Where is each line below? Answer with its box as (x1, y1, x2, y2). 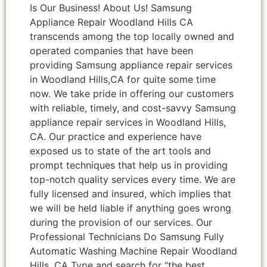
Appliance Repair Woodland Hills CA (30, 16, 193, 29)
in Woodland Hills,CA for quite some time (30, 73, 216, 86)
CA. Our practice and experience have (30, 131, 201, 143)
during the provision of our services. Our (30, 216, 212, 229)
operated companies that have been (30, 45, 193, 57)
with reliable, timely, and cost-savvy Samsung (30, 102, 236, 114)
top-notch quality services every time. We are (30, 173, 235, 186)
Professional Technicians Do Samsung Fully (30, 231, 224, 243)
